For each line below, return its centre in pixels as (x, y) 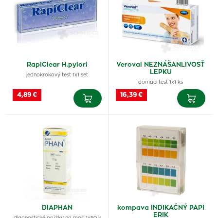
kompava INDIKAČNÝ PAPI (161, 208)
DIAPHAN (57, 208)
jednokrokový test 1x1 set (57, 75)
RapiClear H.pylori (57, 65)
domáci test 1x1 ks (161, 82)
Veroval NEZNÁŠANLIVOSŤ (161, 65)
